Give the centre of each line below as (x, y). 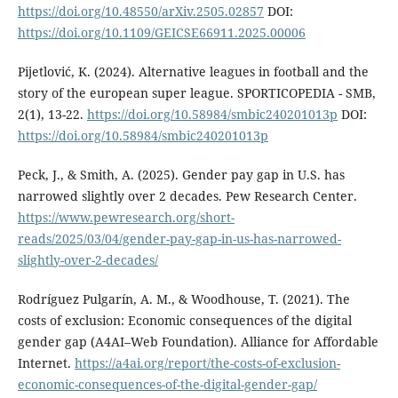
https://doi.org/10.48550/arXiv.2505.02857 (140, 11)
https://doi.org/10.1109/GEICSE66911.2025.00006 (161, 32)
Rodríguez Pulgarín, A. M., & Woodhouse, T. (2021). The (183, 298)
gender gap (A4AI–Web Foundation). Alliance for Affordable (198, 341)
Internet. (46, 362)
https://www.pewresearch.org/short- (126, 217)
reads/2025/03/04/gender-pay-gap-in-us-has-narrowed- (179, 238)
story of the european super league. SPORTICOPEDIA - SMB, (196, 92)
